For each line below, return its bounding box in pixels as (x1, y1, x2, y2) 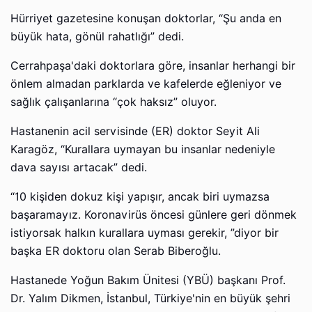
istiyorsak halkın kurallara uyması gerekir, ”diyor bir (10, 226, 279, 240)
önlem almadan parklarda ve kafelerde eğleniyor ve (10, 77, 281, 91)
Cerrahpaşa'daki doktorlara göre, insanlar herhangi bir (10, 59, 295, 73)
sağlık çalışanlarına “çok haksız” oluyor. (10, 95, 217, 109)
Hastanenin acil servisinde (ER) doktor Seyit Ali (10, 125, 260, 139)
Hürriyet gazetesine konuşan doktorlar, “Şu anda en (10, 12, 281, 26)
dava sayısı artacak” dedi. (10, 161, 147, 175)
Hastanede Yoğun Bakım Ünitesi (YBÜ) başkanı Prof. (10, 274, 286, 288)
